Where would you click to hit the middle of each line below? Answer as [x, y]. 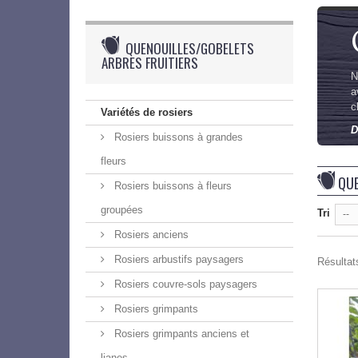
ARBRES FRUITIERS [150, 63]
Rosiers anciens [150, 235]
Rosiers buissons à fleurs [171, 186]
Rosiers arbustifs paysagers [177, 259]
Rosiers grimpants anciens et [180, 334]
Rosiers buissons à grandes [177, 137]
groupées [122, 210]
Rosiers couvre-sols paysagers [184, 284]
